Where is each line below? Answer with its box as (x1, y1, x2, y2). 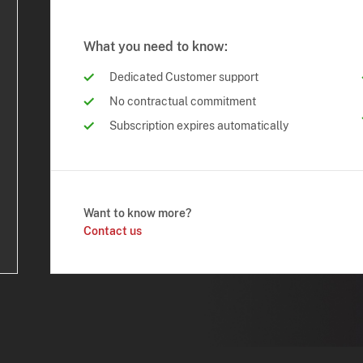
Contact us (83, 224, 143, 238)
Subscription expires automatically (109, 118, 289, 132)
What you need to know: (83, 38, 228, 54)
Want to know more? (83, 207, 192, 220)
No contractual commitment (109, 94, 257, 108)
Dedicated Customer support (109, 70, 259, 83)
